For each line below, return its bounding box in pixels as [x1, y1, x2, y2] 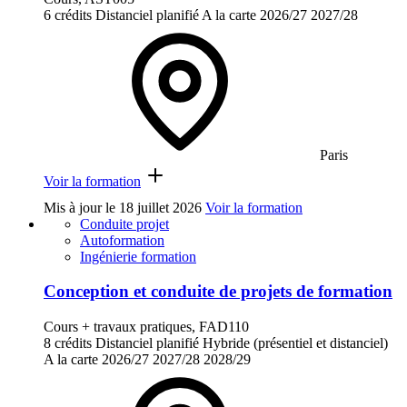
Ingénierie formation [80, 248, 196, 264]
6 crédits [44, 6, 92, 23]
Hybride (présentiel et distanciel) [203, 335, 388, 352]
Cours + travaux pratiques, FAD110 [44, 319, 249, 335]
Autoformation [80, 232, 164, 248]
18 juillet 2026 [119, 199, 202, 215]
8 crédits [44, 335, 92, 352]
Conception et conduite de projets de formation [44, 282, 392, 302]
